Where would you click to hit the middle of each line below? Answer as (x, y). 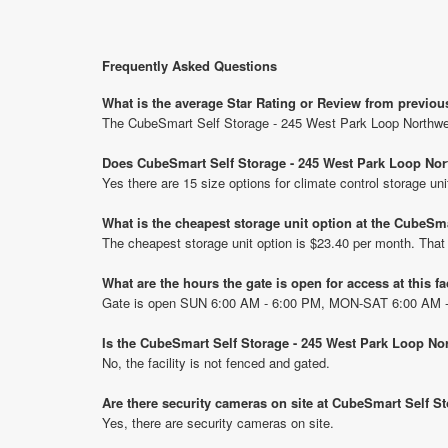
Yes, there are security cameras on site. (218, 422)
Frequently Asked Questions (189, 65)
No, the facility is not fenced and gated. (216, 362)
